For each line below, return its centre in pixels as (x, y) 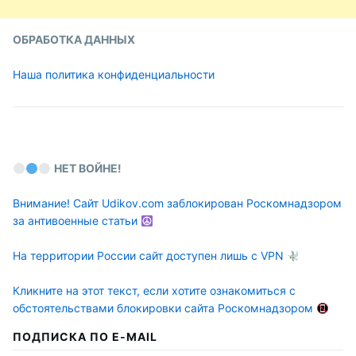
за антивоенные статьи (77, 221)
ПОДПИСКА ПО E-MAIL (85, 337)
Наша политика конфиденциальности (114, 74)
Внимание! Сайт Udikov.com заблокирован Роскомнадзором (177, 203)
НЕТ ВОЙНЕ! (87, 168)
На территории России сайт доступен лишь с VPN (150, 256)
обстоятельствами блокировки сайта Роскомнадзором (164, 308)
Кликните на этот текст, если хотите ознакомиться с (154, 291)
